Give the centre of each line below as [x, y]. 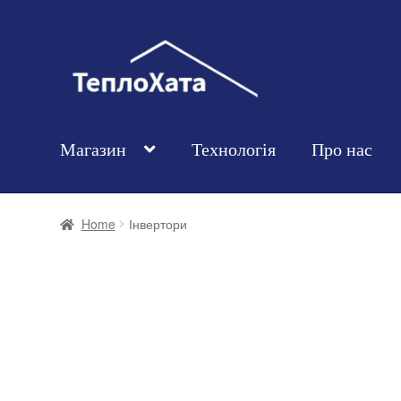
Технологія [234, 149]
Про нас [342, 149]
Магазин [94, 149]
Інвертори [158, 223]
